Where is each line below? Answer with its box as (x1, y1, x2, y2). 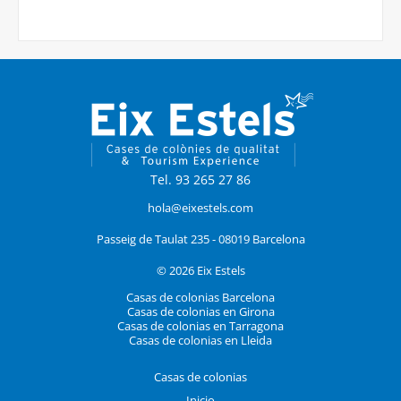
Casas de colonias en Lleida (129, 332, 272, 348)
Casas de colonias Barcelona (126, 289, 275, 305)
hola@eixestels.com (148, 200, 253, 216)
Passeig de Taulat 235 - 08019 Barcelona (96, 231, 305, 247)
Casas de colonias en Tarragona (117, 318, 284, 334)
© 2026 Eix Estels (156, 262, 245, 278)
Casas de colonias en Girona (126, 303, 275, 320)
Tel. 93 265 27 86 (150, 171, 251, 188)
